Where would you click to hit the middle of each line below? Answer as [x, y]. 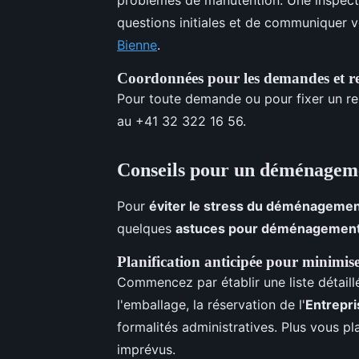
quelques [146, 228]
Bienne [137, 44]
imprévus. [146, 349]
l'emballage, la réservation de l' [211, 304]
